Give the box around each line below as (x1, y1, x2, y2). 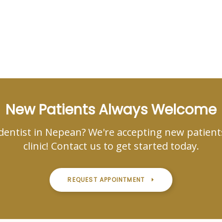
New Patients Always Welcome (5, 100, 217, 120)
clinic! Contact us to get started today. (23, 139, 199, 153)
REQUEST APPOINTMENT (67, 175, 147, 184)
